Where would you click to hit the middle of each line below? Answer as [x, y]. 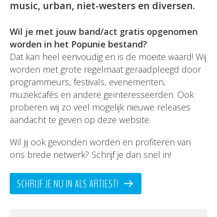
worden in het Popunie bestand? [78, 44]
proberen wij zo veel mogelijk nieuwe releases [100, 107]
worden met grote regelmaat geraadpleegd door [105, 69]
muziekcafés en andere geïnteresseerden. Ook [102, 94]
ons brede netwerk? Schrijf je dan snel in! [90, 155]
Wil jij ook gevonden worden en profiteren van [100, 142]
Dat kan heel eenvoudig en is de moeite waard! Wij [108, 57]
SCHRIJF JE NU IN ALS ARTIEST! [69, 184]
